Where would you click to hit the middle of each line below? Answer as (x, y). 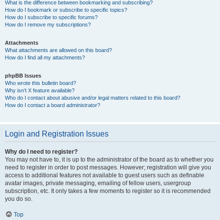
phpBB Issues (23, 76)
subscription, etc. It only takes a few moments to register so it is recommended (108, 191)
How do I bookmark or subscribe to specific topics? (66, 10)
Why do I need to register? (41, 152)
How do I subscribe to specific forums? (51, 17)
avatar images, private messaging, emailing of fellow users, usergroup (98, 183)
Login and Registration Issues (57, 134)
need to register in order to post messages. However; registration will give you (108, 167)
